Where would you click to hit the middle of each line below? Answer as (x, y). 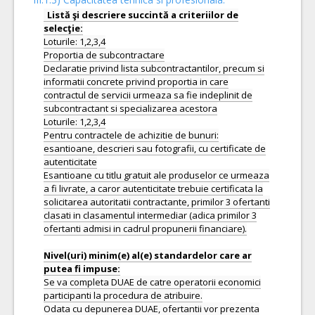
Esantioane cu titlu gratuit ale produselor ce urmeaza (156, 175)
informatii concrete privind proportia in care (136, 82)
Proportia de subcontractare (104, 55)
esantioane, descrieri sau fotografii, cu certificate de (155, 148)
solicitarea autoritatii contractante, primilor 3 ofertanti (157, 202)
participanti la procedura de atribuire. (123, 295)
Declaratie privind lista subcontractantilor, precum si (154, 68)
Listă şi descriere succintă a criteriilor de (143, 15)
